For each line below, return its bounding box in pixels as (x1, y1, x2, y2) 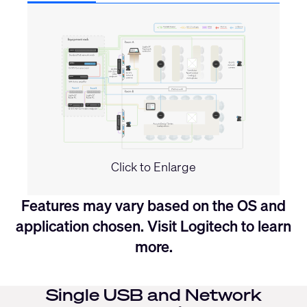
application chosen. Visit (16, 215, 180, 236)
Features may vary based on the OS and (21, 195, 286, 215)
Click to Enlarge (111, 158, 196, 175)
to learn (238, 215, 291, 236)
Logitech (180, 215, 238, 236)
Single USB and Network (45, 283, 262, 306)
